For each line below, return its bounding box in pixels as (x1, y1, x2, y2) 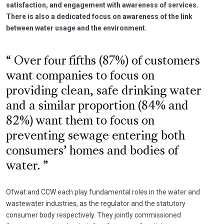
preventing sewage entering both (6, 130, 185, 142)
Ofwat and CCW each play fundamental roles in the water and (6, 187, 200, 196)
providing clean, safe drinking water (6, 85, 201, 97)
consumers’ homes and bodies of (6, 145, 178, 157)
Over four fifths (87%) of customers (11, 55, 200, 67)
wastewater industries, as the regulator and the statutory (6, 199, 185, 207)
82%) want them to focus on (6, 115, 154, 127)
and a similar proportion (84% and (6, 100, 188, 112)
